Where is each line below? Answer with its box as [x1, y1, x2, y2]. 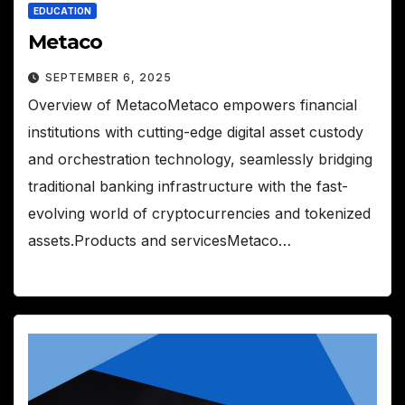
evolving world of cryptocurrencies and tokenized [28, 203, 371, 222]
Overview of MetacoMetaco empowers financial [28, 95, 357, 114]
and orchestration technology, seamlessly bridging [28, 149, 372, 168]
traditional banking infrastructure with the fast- [28, 176, 348, 195]
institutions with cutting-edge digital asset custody [28, 122, 363, 141]
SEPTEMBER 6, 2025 [45, 70, 172, 84]
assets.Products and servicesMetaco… [28, 231, 291, 250]
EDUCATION [33, 5, 91, 16]
